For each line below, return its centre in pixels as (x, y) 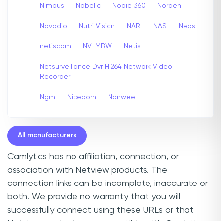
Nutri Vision (97, 26)
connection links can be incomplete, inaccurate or (108, 183)
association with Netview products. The (87, 170)
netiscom (55, 46)
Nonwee (122, 97)
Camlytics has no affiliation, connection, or (93, 157)
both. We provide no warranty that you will (94, 197)
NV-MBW (97, 46)
